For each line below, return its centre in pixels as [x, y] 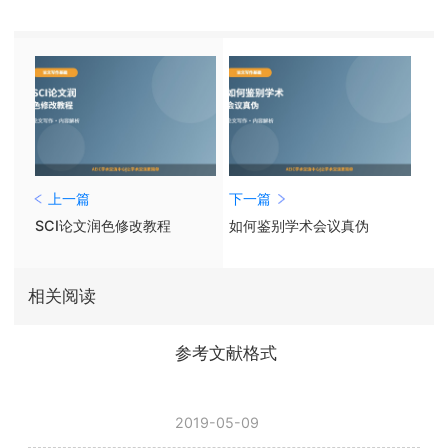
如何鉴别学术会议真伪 [299, 225]
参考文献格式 [226, 353]
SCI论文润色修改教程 [102, 225]
